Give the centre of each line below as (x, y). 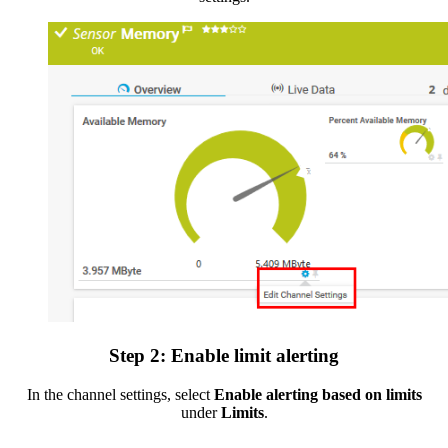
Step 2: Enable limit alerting (224, 355)
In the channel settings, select (120, 394)
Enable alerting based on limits (317, 394)
